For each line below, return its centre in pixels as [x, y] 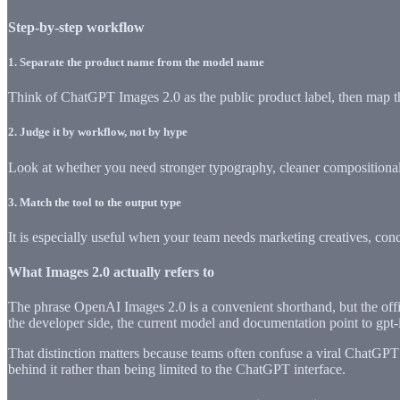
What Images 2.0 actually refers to [111, 272]
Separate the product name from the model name [142, 62]
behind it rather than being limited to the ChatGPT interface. [177, 370]
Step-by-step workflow [76, 27]
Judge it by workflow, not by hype [104, 132]
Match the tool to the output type [100, 202]
